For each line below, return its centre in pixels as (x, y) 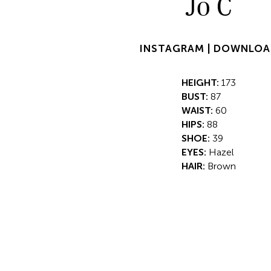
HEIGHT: (200, 83)
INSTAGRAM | (176, 48)
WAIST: (197, 110)
